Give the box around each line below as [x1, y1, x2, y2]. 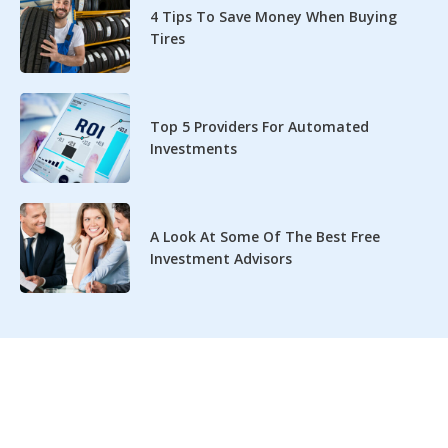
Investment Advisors [150, 248, 292, 268]
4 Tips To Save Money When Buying [150, 6, 397, 26]
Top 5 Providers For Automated [150, 116, 369, 136]
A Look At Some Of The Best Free [150, 226, 380, 246]
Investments [150, 138, 237, 158]
